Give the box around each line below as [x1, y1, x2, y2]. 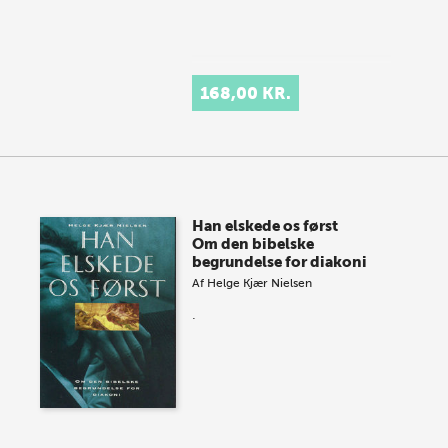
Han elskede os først [192, 217, 339, 236]
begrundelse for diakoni [192, 253, 368, 272]
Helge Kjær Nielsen [207, 276, 313, 291]
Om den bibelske [192, 235, 315, 254]
